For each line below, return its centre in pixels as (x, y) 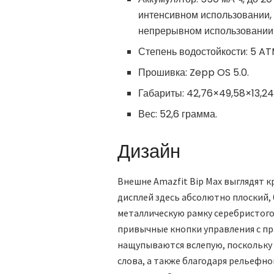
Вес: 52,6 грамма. (178, 114)
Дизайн (149, 151)
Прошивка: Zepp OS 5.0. (194, 72)
